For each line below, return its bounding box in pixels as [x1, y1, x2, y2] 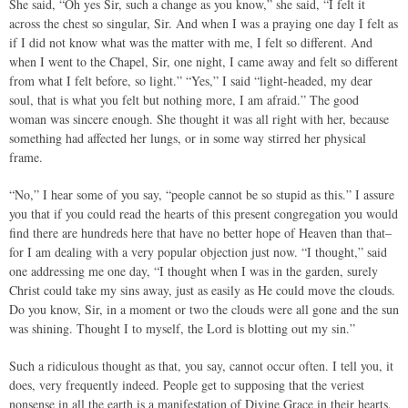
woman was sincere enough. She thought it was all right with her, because [9, 110, 389, 127]
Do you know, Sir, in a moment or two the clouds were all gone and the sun [9, 301, 399, 318]
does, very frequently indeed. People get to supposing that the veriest [9, 376, 364, 393]
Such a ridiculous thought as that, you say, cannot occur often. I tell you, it [9, 357, 393, 374]
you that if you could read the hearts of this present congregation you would [9, 205, 398, 222]
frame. [9, 148, 43, 166]
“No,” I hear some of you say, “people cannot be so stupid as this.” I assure [9, 186, 394, 203]
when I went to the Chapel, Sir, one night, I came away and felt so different [9, 53, 398, 70]
